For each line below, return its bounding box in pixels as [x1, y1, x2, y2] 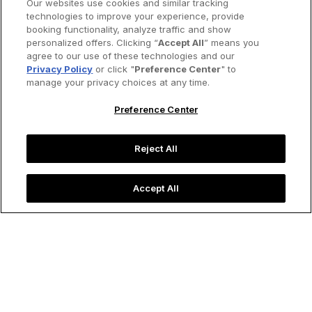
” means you [204, 37, 260, 48]
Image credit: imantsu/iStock [118, 227, 235, 237]
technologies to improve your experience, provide [26, 10, 245, 22]
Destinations [130, 268, 182, 279]
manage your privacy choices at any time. [26, 77, 210, 88]
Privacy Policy [26, 63, 93, 75]
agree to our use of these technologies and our [26, 50, 235, 61]
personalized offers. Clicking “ [26, 37, 159, 48]
